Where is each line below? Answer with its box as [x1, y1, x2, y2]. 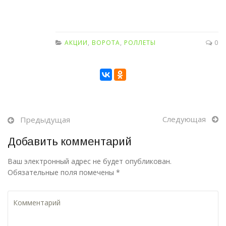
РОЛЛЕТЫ [124, 38, 156, 47]
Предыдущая [20, 114, 70, 125]
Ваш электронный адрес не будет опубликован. [8, 156, 172, 166]
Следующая [162, 114, 206, 124]
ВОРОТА [92, 38, 120, 47]
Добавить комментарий [8, 135, 132, 148]
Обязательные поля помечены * [8, 167, 120, 177]
